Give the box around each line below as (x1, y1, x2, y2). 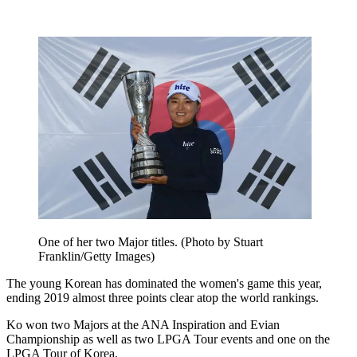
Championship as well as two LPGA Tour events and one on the (6, 331, 330, 346)
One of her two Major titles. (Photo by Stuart (38, 234, 263, 249)
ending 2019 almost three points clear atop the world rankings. (6, 290, 319, 304)
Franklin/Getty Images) (38, 249, 155, 263)
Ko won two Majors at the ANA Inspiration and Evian (6, 317, 280, 331)
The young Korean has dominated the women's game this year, (6, 276, 322, 290)
